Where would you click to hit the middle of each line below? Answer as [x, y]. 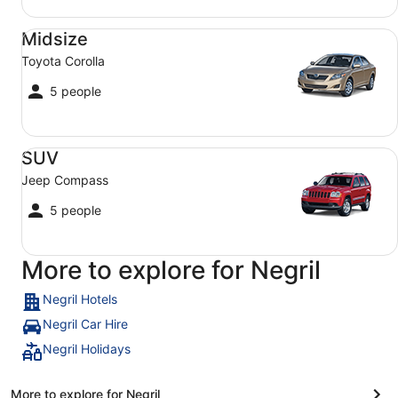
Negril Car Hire [85, 324]
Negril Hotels [80, 299]
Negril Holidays [87, 349]
